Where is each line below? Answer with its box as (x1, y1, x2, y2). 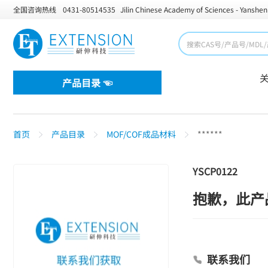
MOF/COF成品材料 (106, 128, 176, 140)
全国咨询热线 (13, 4, 56, 14)
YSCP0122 (193, 164, 237, 178)
